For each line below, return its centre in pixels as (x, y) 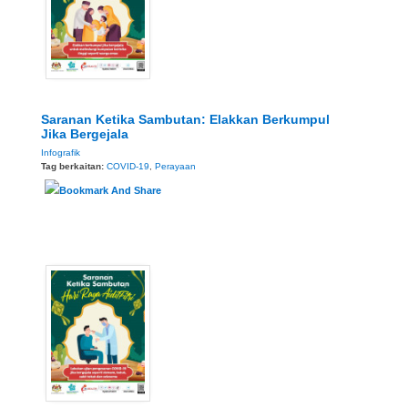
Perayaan (175, 167)
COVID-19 (128, 167)
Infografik (61, 153)
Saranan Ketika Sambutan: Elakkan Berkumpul (185, 120)
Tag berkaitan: (74, 167)
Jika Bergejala (85, 134)
